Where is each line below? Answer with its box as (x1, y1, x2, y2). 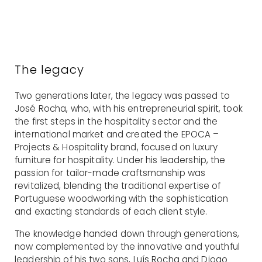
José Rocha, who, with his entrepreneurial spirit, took (15, 102, 243, 115)
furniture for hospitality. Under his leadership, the (15, 153, 226, 166)
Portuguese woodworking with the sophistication (15, 192, 228, 205)
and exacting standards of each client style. (15, 205, 208, 218)
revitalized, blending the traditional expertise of (15, 179, 221, 192)
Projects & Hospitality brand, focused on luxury (15, 140, 218, 153)
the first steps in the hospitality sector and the (15, 115, 218, 127)
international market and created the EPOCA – (15, 127, 219, 140)
